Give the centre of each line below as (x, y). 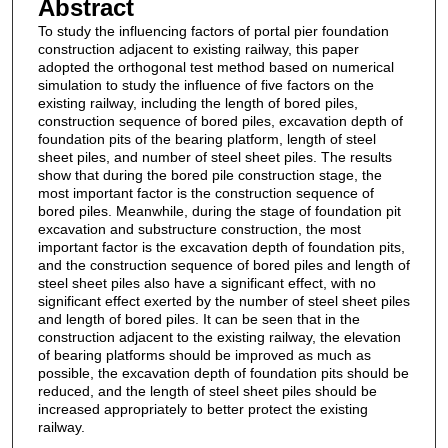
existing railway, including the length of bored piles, (197, 103)
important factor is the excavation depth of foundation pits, (221, 247)
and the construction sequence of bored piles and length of (223, 265)
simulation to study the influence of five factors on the (205, 85)
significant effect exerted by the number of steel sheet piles (223, 301)
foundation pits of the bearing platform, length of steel (206, 139)
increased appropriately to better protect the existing (202, 409)
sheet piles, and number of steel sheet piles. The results (214, 157)
